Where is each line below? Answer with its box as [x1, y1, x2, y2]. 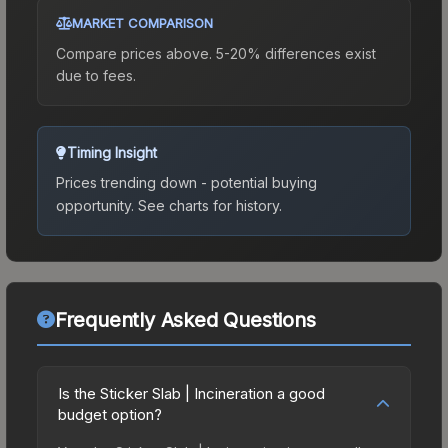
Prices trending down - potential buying [56, 173, 317, 191]
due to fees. [56, 66, 136, 84]
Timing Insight [67, 143, 157, 161]
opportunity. [56, 196, 134, 214]
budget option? [58, 404, 162, 424]
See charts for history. [134, 196, 282, 214]
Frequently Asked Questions [54, 307, 316, 332]
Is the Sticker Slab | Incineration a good [58, 383, 325, 403]
